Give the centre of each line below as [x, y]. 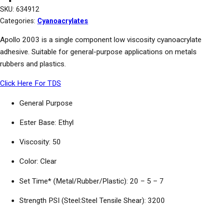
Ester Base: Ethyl [46, 122]
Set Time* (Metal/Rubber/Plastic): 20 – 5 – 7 [92, 181]
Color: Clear [38, 162]
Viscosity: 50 [40, 142]
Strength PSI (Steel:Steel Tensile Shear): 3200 [92, 200]
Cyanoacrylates [63, 21]
